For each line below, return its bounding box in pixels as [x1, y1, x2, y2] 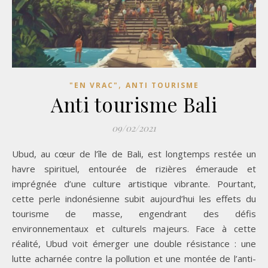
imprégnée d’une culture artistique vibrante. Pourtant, [12, 177, 256, 190]
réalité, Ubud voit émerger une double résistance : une [12, 237, 256, 249]
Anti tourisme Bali [51, 90, 217, 117]
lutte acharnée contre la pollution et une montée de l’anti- [12, 252, 256, 264]
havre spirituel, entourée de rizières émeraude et [12, 162, 256, 175]
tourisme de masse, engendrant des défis [12, 207, 256, 220]
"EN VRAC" [69, 80, 118, 90]
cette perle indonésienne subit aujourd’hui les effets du [12, 192, 256, 205]
